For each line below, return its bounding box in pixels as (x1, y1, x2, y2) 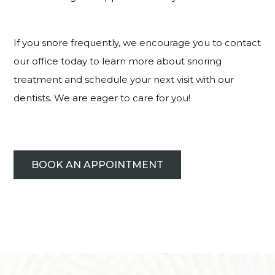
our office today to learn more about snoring (14, 55, 222, 68)
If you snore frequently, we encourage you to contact (14, 37, 261, 49)
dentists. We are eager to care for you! (14, 92, 191, 104)
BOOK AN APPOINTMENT (31, 159, 164, 171)
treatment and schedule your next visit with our (14, 74, 234, 86)
